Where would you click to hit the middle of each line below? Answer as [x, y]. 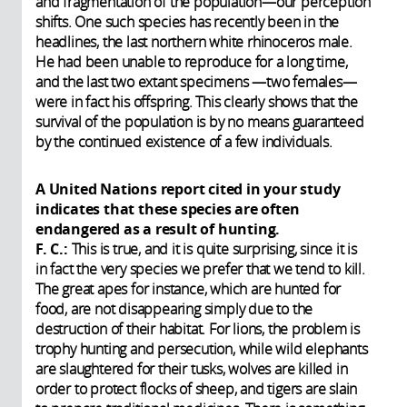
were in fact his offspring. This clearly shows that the [197, 102]
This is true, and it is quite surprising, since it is [214, 249]
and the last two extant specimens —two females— [196, 82]
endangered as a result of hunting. [158, 229]
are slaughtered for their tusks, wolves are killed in [192, 369]
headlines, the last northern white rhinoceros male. [194, 42]
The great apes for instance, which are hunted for [189, 289]
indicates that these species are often [168, 209]
